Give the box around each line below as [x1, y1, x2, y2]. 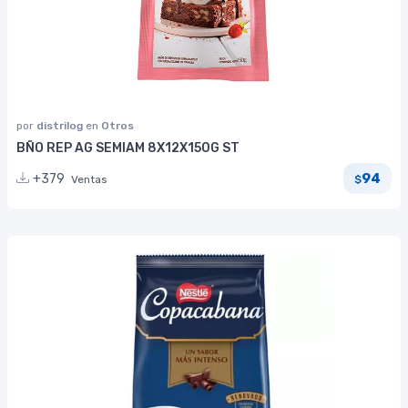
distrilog [36, 119, 86, 133]
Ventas [71, 172, 107, 186]
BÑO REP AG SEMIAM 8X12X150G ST [16, 140, 240, 157]
